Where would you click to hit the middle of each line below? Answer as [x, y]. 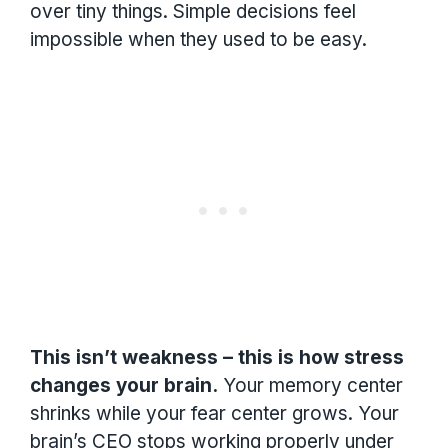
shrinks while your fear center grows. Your [214, 414]
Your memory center [310, 386]
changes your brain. [124, 386]
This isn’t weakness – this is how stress [217, 358]
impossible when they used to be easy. [198, 39]
